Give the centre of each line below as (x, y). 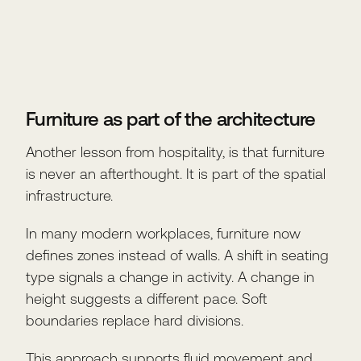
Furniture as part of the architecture (171, 119)
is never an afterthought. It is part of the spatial (176, 174)
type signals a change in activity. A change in (170, 277)
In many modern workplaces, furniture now (163, 234)
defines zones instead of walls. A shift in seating (177, 255)
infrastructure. (69, 196)
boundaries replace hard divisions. (135, 321)
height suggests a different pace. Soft (146, 299)
